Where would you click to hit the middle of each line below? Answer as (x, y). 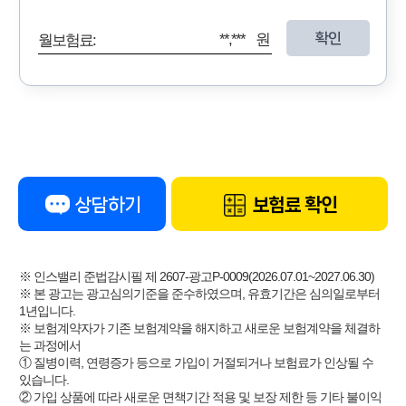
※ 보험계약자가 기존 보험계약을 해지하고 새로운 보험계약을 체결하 (199, 328)
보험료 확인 (293, 205)
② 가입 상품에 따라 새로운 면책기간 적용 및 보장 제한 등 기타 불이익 (200, 396)
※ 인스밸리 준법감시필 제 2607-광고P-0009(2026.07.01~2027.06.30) (196, 276)
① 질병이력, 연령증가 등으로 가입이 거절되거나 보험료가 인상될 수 (196, 362)
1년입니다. (47, 310)
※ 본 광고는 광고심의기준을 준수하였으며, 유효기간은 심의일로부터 (199, 293)
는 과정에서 (49, 345)
